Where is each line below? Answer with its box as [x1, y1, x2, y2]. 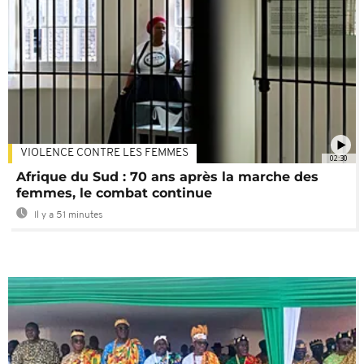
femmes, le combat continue [16, 185, 212, 201]
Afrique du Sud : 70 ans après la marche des [16, 169, 318, 185]
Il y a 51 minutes [32, 210, 103, 221]
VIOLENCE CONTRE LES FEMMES [20, 147, 188, 160]
